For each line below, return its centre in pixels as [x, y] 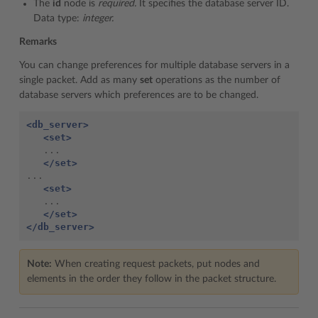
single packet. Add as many [79, 80]
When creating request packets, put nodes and [156, 264]
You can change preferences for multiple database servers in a [154, 65]
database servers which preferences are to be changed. [139, 95]
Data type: [58, 18]
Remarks [38, 42]
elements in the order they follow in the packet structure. [152, 279]
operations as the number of [216, 80]
